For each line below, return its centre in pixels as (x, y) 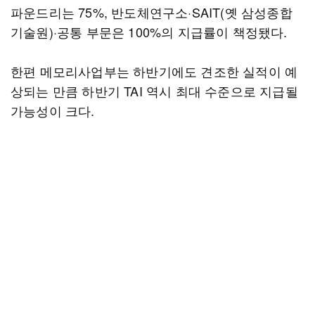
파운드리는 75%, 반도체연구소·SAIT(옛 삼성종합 (152, 12)
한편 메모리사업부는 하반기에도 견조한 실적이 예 (154, 71)
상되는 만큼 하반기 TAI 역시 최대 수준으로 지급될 (154, 91)
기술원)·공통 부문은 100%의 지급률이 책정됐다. (149, 32)
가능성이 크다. (53, 110)
